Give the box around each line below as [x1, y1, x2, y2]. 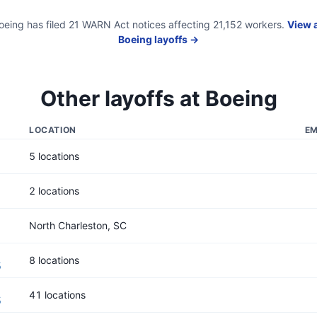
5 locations [29, 150, 79, 162]
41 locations [29, 289, 86, 301]
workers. [242, 18, 284, 30]
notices [132, 18, 166, 30]
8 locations [29, 254, 79, 266]
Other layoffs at [40, 86, 205, 111]
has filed [24, 18, 69, 30]
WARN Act [79, 18, 129, 30]
